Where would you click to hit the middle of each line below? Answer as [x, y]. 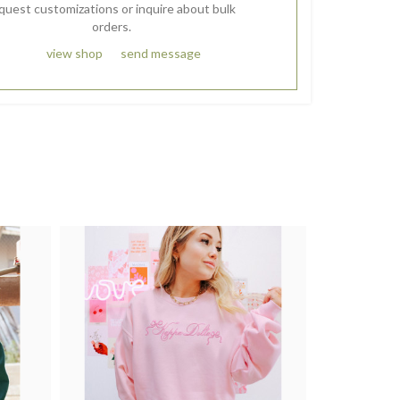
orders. [111, 26]
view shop [74, 53]
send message [160, 53]
